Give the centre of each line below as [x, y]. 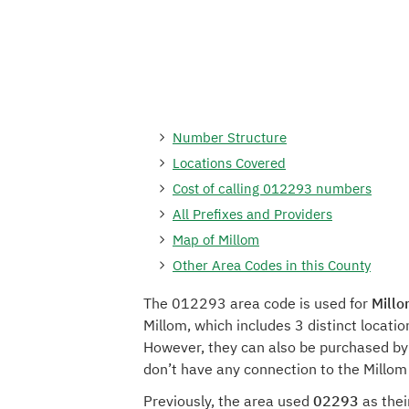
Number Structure [230, 137]
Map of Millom [216, 240]
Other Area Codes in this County [272, 265]
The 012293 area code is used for [257, 303]
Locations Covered [229, 163]
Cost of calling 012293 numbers [272, 189]
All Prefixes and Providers [252, 214]
